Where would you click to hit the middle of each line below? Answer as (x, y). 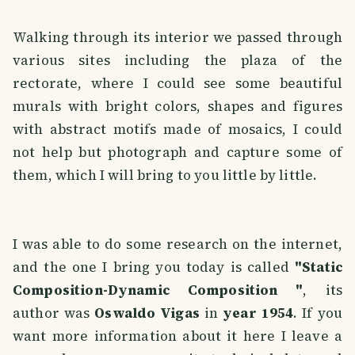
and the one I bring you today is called (154, 267)
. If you (318, 313)
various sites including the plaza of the (177, 61)
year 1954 (258, 313)
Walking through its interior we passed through (177, 38)
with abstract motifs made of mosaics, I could (177, 130)
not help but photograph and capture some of (177, 153)
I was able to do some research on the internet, (177, 244)
